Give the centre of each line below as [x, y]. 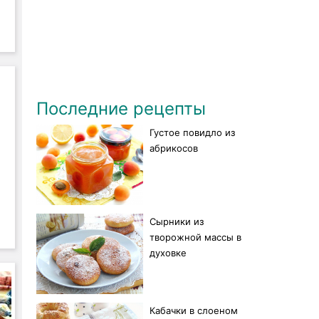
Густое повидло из [192, 132]
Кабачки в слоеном [194, 310]
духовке [168, 252]
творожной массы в [195, 237]
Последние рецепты [121, 109]
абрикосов [174, 148]
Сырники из [177, 221]
